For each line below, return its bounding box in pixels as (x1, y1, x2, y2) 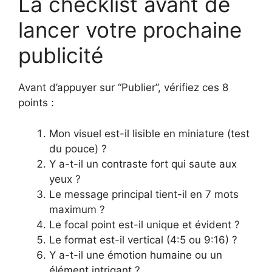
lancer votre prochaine (18, 17, 242, 43)
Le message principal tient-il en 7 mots (49, 188, 239, 200)
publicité (18, 42, 103, 69)
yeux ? (49, 172, 81, 185)
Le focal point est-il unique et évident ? (49, 218, 240, 231)
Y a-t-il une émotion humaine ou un (49, 248, 222, 261)
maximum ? (49, 203, 105, 216)
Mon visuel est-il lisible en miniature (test (49, 127, 250, 140)
